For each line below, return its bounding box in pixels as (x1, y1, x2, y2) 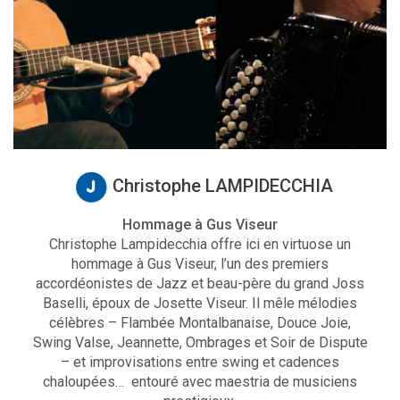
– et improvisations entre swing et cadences (61, 353, 339, 371)
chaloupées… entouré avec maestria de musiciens (43, 372, 357, 390)
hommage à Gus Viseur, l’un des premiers (71, 254, 329, 272)
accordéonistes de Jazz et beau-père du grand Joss (36, 274, 364, 292)
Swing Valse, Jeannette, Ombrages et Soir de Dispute (32, 333, 368, 351)
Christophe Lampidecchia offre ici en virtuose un (49, 235, 351, 253)
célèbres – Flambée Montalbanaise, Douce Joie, (49, 313, 351, 331)
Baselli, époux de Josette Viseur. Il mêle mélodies (43, 294, 357, 312)
